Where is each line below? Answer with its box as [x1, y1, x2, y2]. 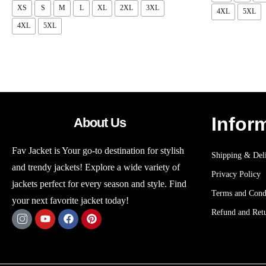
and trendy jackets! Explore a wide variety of [12, 161, 180, 172]
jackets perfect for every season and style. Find [12, 178, 186, 189]
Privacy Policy [211, 169, 261, 179]
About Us [73, 115, 126, 130]
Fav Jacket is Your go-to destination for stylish [12, 145, 184, 156]
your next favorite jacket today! [12, 195, 129, 205]
